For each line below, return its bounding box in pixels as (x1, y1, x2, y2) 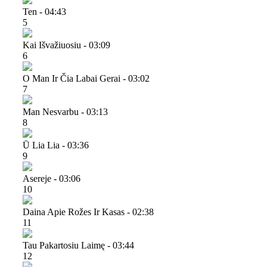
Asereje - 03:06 (23, 173, 80, 184)
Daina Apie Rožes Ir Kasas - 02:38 (23, 206, 154, 217)
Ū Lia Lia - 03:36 (23, 139, 89, 150)
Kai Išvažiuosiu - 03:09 (23, 39, 110, 50)
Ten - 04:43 (23, 6, 66, 17)
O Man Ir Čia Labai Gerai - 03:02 (23, 73, 150, 83)
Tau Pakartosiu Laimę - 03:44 (23, 240, 134, 250)
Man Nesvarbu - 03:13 (23, 106, 108, 117)
